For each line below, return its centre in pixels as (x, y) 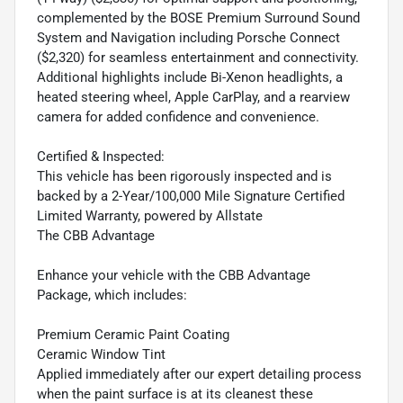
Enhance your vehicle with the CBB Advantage (174, 276)
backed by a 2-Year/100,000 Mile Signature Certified (191, 197)
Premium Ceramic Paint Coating (133, 335)
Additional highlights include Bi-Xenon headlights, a (190, 78)
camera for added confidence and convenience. (178, 117)
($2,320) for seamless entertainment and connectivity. (198, 58)
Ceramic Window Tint (101, 355)
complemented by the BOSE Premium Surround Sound (198, 18)
